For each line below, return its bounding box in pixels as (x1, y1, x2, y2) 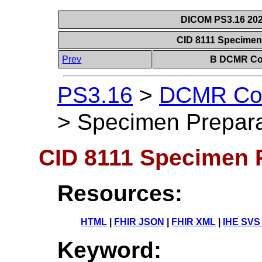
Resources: (57, 180, 182, 206)
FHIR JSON (114, 216, 164, 227)
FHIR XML (171, 216, 216, 227)
